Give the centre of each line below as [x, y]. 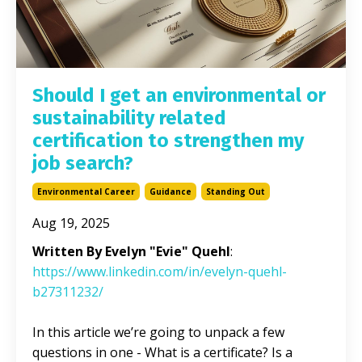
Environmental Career [86, 191]
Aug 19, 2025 [71, 223]
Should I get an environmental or [179, 95]
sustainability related [129, 118]
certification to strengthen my [168, 140]
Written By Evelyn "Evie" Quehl [131, 251]
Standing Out [236, 191]
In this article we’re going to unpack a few [158, 332]
